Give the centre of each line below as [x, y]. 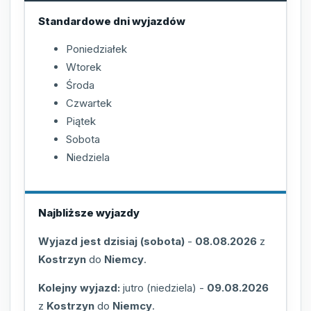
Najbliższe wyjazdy [89, 213]
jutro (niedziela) [160, 288]
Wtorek [84, 67]
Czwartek [89, 103]
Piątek [81, 121]
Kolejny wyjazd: [79, 288]
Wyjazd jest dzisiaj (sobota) [111, 242]
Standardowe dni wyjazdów [112, 21]
